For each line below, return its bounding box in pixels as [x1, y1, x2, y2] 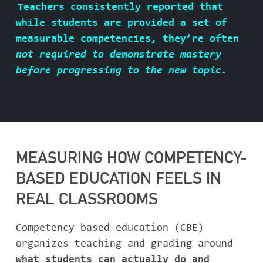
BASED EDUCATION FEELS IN [16, 172, 221, 188]
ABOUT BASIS [76, 11, 187, 30]
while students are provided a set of [16, 18, 227, 29]
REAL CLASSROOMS [16, 193, 158, 209]
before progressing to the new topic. [16, 66, 227, 76]
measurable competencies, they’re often [16, 34, 239, 45]
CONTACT [94, 69, 169, 87]
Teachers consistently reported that [18, 2, 224, 13]
